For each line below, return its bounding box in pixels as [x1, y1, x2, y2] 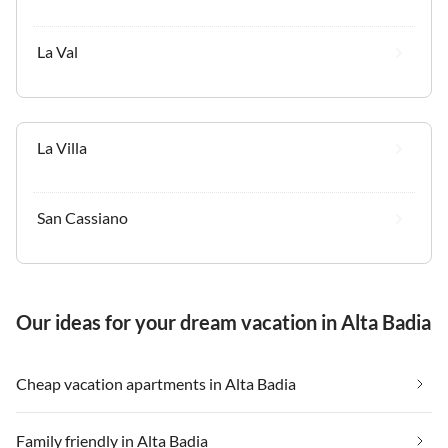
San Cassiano [37, 208, 128, 228]
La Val [37, 42, 78, 62]
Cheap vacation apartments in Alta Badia [16, 374, 296, 394]
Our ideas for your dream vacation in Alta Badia [16, 310, 431, 335]
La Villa [37, 138, 87, 158]
